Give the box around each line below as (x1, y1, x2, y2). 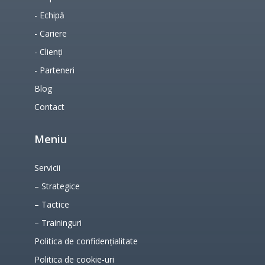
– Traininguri (34, 216, 82, 228)
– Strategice (34, 180, 80, 192)
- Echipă (34, 9, 64, 21)
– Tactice (34, 198, 69, 210)
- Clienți (34, 46, 63, 57)
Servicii (34, 161, 60, 173)
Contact (34, 101, 64, 112)
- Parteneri (34, 64, 75, 76)
